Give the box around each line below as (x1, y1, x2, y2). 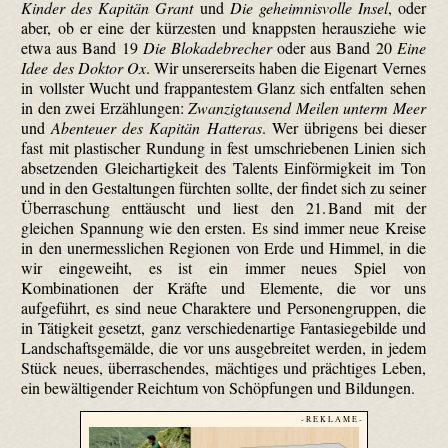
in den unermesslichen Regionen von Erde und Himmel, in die (21, 237, 426, 259)
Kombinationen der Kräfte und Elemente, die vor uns (21, 277, 426, 299)
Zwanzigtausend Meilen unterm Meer (188, 97, 426, 119)
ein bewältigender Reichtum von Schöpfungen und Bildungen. (21, 377, 416, 399)
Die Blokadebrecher (143, 37, 273, 59)
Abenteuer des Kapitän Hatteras (51, 117, 262, 139)
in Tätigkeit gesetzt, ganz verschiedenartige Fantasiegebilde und (21, 317, 426, 339)
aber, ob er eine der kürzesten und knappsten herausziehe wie (21, 17, 426, 39)
